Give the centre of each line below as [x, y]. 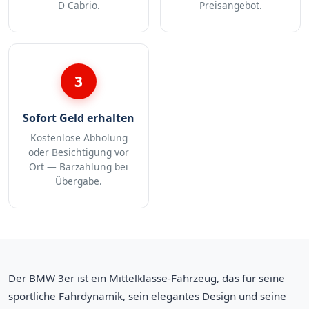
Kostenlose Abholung [79, 137]
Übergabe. [79, 181]
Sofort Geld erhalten [79, 118]
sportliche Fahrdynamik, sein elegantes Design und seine [147, 296]
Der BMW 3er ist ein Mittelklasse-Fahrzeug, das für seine [147, 278]
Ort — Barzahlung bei [79, 166]
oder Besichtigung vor [79, 152]
